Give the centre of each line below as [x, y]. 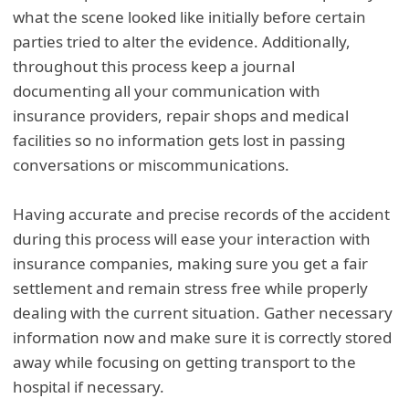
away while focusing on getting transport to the [185, 362]
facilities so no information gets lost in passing [179, 141]
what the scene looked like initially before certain [190, 17]
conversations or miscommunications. [152, 165]
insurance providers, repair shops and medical [181, 116]
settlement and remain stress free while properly [191, 288]
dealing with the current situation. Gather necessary [203, 313]
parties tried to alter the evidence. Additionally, [182, 42]
